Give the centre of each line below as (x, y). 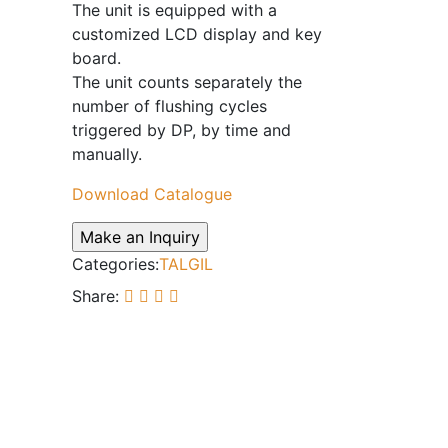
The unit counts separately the (186, 82)
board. (96, 58)
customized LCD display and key (196, 34)
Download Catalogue (151, 194)
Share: (95, 296)
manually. (106, 154)
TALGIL (185, 264)
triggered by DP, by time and (181, 130)
